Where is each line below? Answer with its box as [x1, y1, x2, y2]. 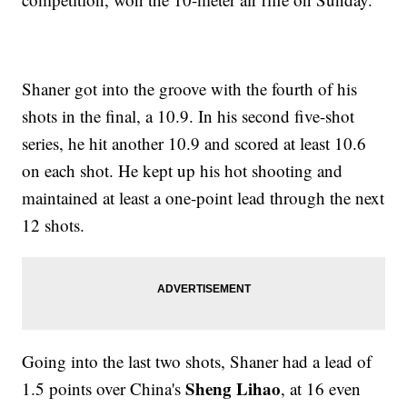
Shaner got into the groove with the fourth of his [22, 77, 358, 101]
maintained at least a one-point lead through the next [22, 186, 385, 210]
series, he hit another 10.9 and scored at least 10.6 [22, 132, 367, 155]
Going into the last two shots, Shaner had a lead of [22, 350, 372, 373]
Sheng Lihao [185, 376, 282, 402]
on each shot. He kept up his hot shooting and [22, 159, 343, 183]
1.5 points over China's [22, 377, 186, 401]
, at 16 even [281, 377, 362, 401]
